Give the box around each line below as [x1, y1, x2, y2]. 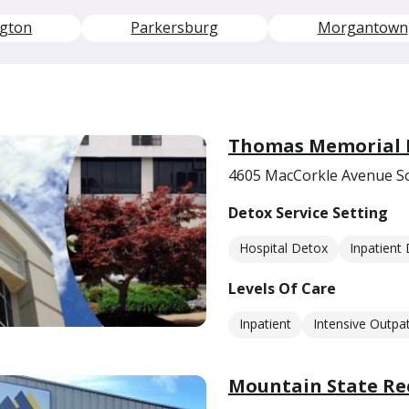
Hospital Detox [239, 239, 328, 257]
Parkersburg [131, 17, 219, 37]
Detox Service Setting [228, 203, 388, 223]
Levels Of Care [228, 278, 336, 299]
